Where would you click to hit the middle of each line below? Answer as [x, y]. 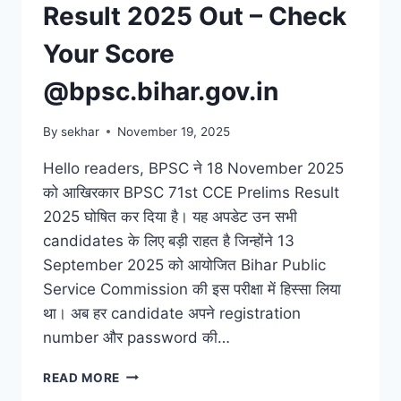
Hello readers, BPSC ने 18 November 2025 [193, 168]
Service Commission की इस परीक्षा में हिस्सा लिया [192, 289]
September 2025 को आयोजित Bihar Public [184, 264]
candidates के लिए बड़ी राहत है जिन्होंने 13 [169, 240]
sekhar [81, 131]
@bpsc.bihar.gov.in [161, 92]
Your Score [109, 54]
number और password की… [137, 337]
